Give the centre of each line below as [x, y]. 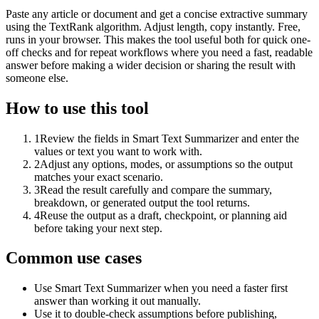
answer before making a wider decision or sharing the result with [151, 65]
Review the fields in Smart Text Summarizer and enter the [169, 138]
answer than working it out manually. [117, 301]
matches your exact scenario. [99, 177]
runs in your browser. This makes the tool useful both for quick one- [158, 39]
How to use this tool [77, 108]
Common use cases [74, 258]
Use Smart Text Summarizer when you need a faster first [161, 288]
